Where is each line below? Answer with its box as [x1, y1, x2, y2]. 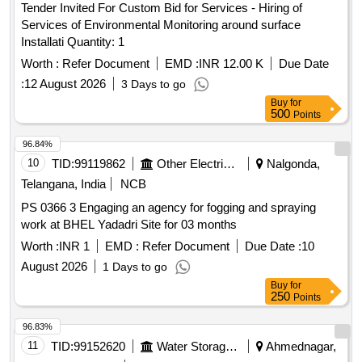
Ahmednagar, [263, 339, 336, 354]
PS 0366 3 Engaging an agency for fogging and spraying [21, 200, 79, 215]
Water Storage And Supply [225, 339, 238, 354]
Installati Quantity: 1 [67, 35, 124, 49]
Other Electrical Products [223, 157, 235, 171]
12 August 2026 [24, 77, 106, 91]
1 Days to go [103, 260, 167, 274]
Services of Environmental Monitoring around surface [21, 18, 221, 32]
